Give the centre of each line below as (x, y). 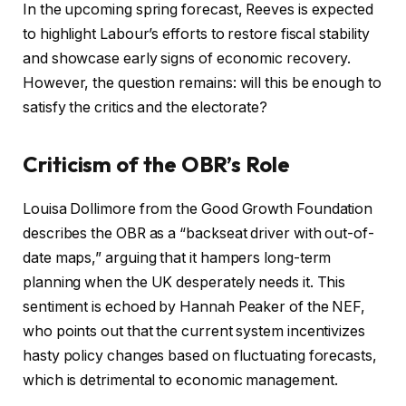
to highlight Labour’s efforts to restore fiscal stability (196, 34)
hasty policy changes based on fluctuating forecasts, (200, 356)
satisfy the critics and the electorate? (145, 108)
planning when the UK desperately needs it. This (184, 283)
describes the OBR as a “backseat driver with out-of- (198, 234)
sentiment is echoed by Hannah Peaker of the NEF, (194, 307)
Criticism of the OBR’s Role (156, 164)
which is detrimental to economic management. (180, 381)
